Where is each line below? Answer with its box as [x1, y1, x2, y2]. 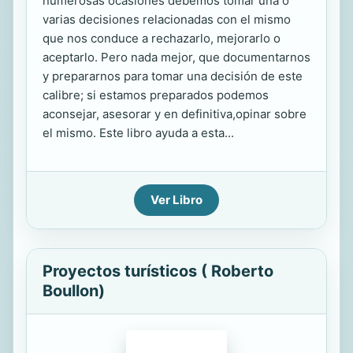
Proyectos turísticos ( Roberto [43, 262, 273, 281]
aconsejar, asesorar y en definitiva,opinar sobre [43, 106, 307, 121]
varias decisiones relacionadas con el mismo [43, 12, 291, 27]
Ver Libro [150, 192, 203, 207]
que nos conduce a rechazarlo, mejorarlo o [43, 31, 281, 46]
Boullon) [43, 281, 105, 300]
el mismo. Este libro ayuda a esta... [43, 125, 234, 140]
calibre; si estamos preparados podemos [43, 87, 269, 102]
